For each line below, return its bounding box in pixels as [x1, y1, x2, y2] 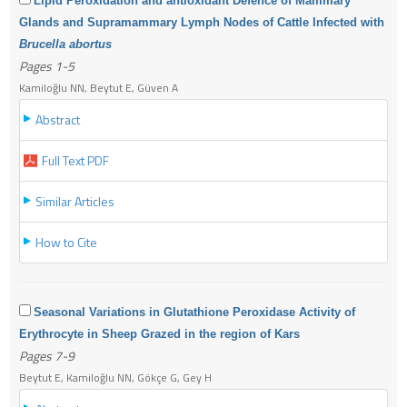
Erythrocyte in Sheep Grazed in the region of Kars [19, 326, 300, 341]
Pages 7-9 [19, 345, 74, 365]
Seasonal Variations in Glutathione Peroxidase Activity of [34, 304, 355, 319]
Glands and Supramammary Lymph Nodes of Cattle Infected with [19, 15, 384, 29]
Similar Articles [35, 191, 114, 211]
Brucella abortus [19, 36, 112, 51]
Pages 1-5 [19, 55, 74, 75]
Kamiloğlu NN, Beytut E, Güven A [19, 78, 178, 96]
